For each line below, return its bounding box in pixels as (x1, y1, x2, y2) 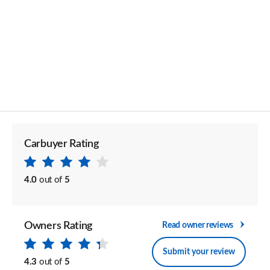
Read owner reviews (162, 221, 233, 230)
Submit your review (163, 247, 235, 256)
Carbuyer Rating (24, 139, 99, 149)
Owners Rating (24, 221, 93, 231)
